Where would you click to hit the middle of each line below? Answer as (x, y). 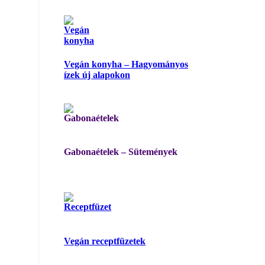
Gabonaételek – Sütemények (120, 152)
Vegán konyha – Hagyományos (126, 64)
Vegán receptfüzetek (104, 241)
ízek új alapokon (97, 75)
